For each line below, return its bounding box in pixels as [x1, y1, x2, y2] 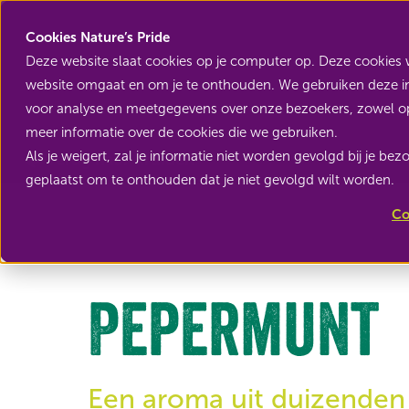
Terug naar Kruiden [47, 150, 195, 170]
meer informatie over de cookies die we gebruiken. [26, 124, 338, 141]
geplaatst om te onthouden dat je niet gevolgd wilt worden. [26, 172, 394, 188]
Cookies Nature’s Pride [26, 29, 170, 46]
